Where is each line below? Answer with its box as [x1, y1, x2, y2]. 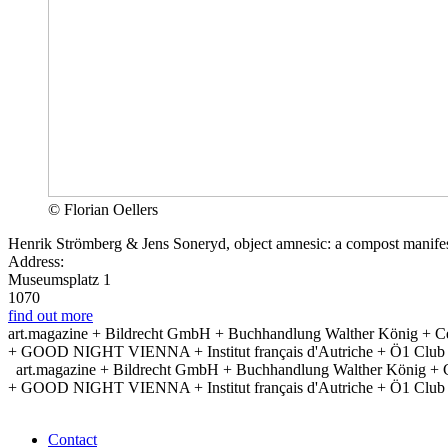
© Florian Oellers [48, 201, 158, 219]
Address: [8, 253, 64, 271]
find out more [8, 307, 93, 325]
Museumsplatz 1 [8, 271, 111, 289]
